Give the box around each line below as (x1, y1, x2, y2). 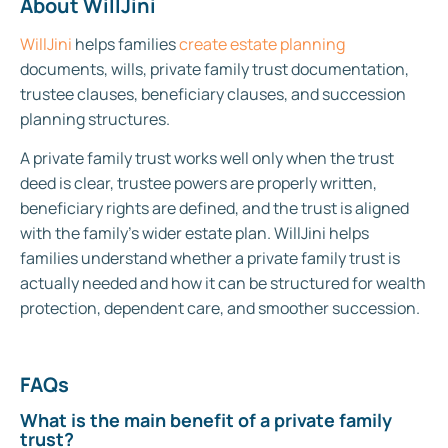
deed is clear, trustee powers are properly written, (20, 172, 377, 195)
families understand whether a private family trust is (20, 247, 400, 270)
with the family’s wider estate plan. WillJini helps (20, 222, 369, 245)
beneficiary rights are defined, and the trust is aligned (20, 197, 409, 220)
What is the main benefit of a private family (20, 408, 392, 433)
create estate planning (179, 32, 345, 55)
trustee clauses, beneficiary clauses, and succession (20, 82, 406, 105)
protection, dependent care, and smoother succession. (20, 297, 420, 320)
